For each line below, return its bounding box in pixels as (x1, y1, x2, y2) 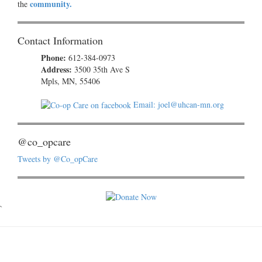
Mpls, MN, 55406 (41, 75, 100, 87)
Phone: (41, 51, 66, 64)
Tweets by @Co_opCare (18, 153, 98, 165)
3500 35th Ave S (72, 63, 130, 75)
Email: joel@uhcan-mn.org (131, 98, 224, 110)
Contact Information (18, 33, 103, 47)
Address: (41, 63, 72, 75)
